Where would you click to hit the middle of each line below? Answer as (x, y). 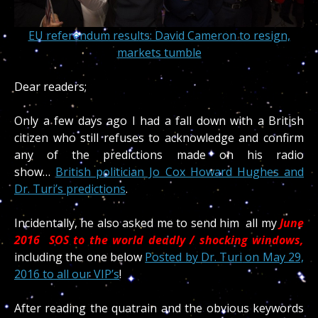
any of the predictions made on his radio (159, 155)
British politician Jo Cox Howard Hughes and (180, 172)
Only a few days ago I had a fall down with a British (159, 121)
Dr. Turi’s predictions (70, 189)
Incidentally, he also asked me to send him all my (147, 223)
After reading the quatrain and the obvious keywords (159, 308)
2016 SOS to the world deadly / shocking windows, (159, 240)
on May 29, (273, 257)
